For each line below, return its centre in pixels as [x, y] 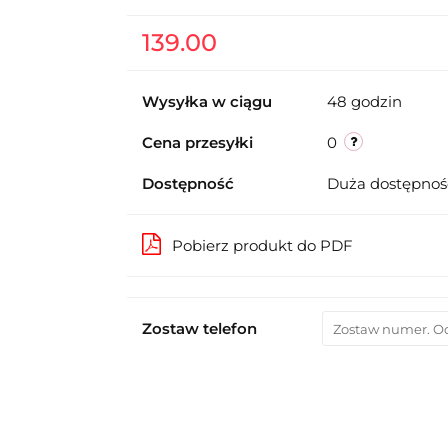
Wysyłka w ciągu [206, 101]
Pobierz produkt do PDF [262, 245]
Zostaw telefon [199, 328]
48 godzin [364, 101]
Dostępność [187, 183]
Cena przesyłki [197, 142]
